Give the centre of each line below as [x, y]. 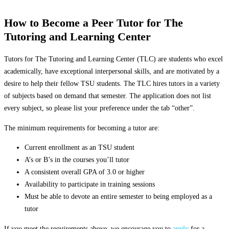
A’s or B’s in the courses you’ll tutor [77, 160]
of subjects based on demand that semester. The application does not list [108, 96]
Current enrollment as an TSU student [79, 147]
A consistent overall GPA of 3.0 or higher [85, 172]
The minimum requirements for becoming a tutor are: [82, 128]
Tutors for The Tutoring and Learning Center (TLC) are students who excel [113, 59]
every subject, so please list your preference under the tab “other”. [99, 108]
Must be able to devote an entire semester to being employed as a [118, 197]
